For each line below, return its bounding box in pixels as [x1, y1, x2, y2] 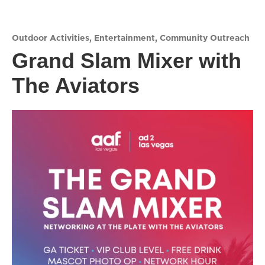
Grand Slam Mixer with [12, 49, 241, 73]
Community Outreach [160, 32, 250, 44]
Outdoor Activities [12, 32, 89, 44]
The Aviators [12, 73, 140, 98]
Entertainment [94, 32, 155, 44]
